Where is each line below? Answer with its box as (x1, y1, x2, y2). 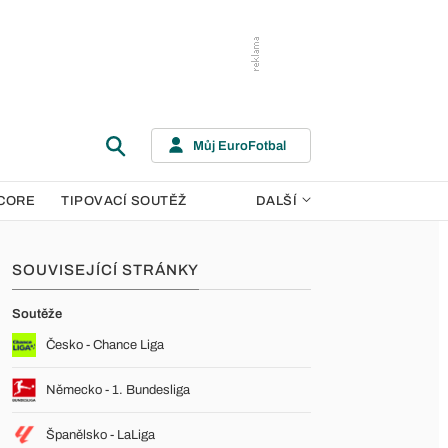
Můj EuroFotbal (193, 138, 286, 153)
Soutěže (12, 307, 62, 321)
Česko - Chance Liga (46, 338, 164, 352)
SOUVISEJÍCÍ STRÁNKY (12, 262, 199, 278)
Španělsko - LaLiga (46, 428, 155, 442)
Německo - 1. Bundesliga (46, 383, 190, 397)
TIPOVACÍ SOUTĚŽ (61, 194, 187, 208)
